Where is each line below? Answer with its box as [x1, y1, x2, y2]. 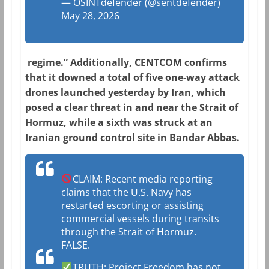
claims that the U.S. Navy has [61, 185, 192, 199]
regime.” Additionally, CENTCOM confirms [25, 55, 228, 69]
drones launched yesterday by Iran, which [25, 85, 226, 99]
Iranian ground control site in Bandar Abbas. [25, 130, 240, 144]
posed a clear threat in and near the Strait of [25, 100, 239, 114]
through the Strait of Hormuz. [61, 225, 197, 238]
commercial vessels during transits [61, 211, 220, 225]
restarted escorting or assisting [61, 198, 204, 212]
